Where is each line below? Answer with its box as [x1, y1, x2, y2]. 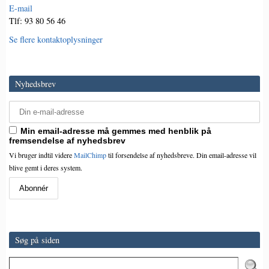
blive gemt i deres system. [9, 163, 82, 173]
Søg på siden [15, 234, 59, 246]
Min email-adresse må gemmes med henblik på [20, 126, 211, 136]
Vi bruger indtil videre [9, 150, 74, 160]
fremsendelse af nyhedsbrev [9, 136, 125, 146]
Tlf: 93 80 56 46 [9, 15, 65, 27]
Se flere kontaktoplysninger [9, 34, 103, 46]
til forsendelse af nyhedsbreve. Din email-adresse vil [106, 150, 256, 160]
